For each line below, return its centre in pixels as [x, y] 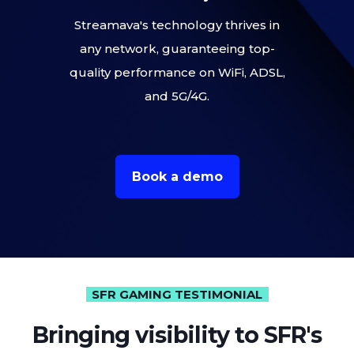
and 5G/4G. [177, 96]
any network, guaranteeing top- [177, 49]
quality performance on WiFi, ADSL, [177, 73]
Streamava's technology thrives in [177, 25]
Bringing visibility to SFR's [177, 334]
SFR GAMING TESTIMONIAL [177, 295]
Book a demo [177, 177]
